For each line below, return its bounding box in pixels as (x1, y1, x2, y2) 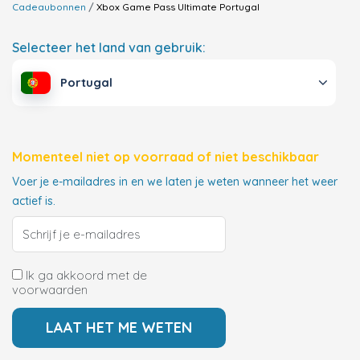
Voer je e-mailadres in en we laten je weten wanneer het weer (12, 174, 337, 190)
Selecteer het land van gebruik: (12, 39, 206, 55)
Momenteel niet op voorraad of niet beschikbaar (12, 149, 319, 166)
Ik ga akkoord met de (22, 268, 147, 284)
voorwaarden (12, 282, 88, 298)
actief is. (12, 194, 55, 209)
